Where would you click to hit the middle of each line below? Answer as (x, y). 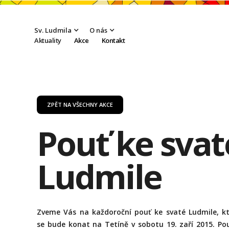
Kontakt (113, 40)
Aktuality (48, 40)
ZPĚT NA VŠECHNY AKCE (80, 105)
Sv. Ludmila (53, 30)
